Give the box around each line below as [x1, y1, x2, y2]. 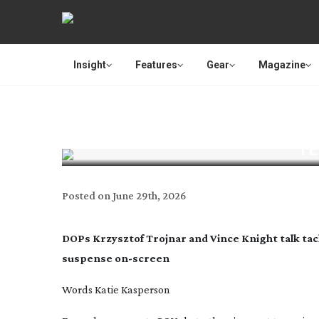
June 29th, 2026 [113, 189, 187, 202]
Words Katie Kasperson [62, 283, 170, 296]
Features [135, 59, 177, 70]
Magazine [258, 59, 305, 70]
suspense [62, 252, 115, 264]
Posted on [62, 189, 110, 202]
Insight [73, 59, 106, 70]
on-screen [115, 252, 169, 264]
